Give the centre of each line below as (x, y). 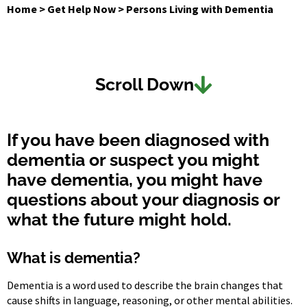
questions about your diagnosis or (143, 199)
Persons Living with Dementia (200, 9)
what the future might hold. (119, 219)
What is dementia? (74, 257)
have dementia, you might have (135, 180)
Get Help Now (82, 9)
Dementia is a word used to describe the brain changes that (145, 285)
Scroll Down (145, 84)
